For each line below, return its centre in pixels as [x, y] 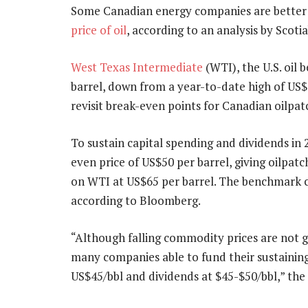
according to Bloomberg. [136, 201]
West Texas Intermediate [137, 67]
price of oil [99, 30]
